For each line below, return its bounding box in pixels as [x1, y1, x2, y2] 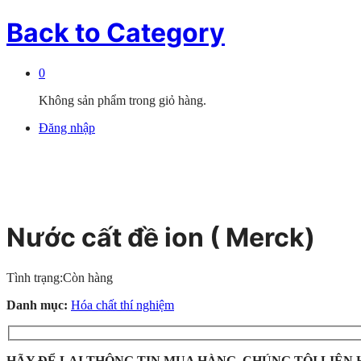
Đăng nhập [39, 120, 95, 135]
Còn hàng [63, 270, 113, 284]
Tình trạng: [6, 270, 63, 284]
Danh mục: [6, 297, 71, 312]
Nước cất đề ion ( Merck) [6, 222, 315, 254]
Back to [6, 17, 101, 49]
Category [101, 17, 225, 49]
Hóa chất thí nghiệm [71, 297, 174, 312]
